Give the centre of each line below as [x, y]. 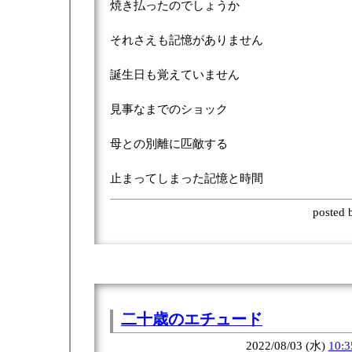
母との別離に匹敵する [169, 143]
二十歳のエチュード [192, 319]
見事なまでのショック [169, 109]
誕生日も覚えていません [175, 74]
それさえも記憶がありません [187, 40]
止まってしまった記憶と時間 [187, 178]
